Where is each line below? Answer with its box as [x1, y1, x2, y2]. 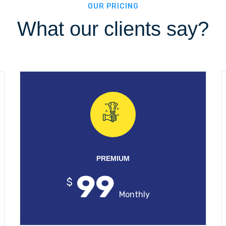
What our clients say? [17, 18, 209, 40]
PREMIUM [96, 154, 130, 162]
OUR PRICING [87, 2, 139, 11]
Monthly [119, 190, 150, 199]
